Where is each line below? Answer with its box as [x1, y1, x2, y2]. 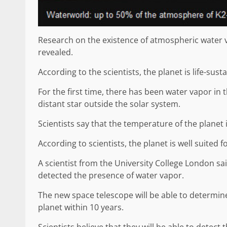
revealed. [38, 46, 73, 58]
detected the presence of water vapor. [38, 169, 184, 181]
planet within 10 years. [38, 201, 124, 213]
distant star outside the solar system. [38, 98, 180, 109]
